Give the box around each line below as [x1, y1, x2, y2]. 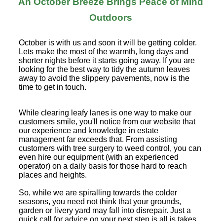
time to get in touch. [19, 82, 86, 91]
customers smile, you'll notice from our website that [19, 117, 195, 126]
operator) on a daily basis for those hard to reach [19, 161, 187, 170]
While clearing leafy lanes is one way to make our [19, 108, 191, 117]
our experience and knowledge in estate [19, 126, 158, 135]
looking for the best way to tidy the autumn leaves [19, 65, 190, 74]
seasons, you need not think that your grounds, [19, 197, 181, 206]
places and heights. [19, 170, 87, 179]
